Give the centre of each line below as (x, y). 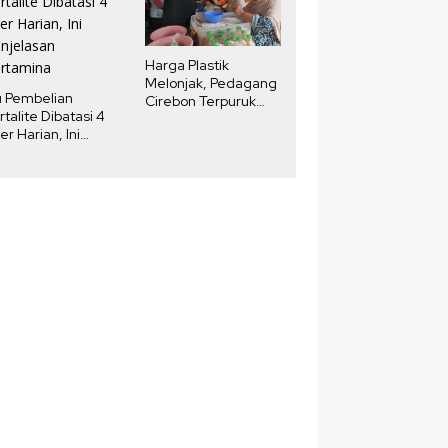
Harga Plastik (186, 64)
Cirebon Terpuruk (200, 100)
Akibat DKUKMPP (198, 118)
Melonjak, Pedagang (210, 82)
